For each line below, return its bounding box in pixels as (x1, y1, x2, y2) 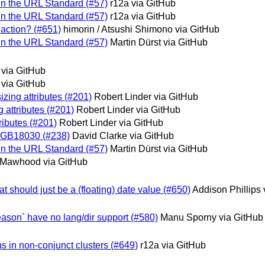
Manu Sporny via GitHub (160, 212, 263, 223)
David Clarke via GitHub (72, 130, 174, 141)
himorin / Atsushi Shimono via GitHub (63, 24, 219, 35)
